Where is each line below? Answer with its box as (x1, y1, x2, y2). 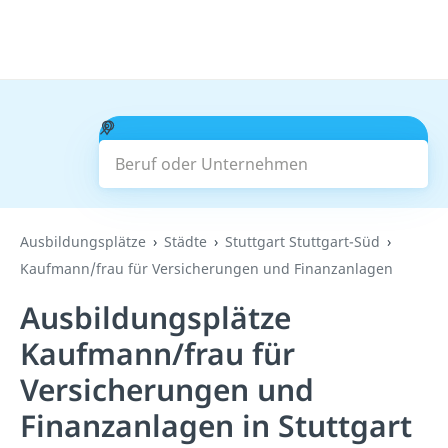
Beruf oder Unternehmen (113, 116, 307, 138)
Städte (164, 232, 207, 251)
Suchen (235, 141, 292, 163)
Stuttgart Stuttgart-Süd (225, 232, 380, 251)
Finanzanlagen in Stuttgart (20, 405, 412, 446)
